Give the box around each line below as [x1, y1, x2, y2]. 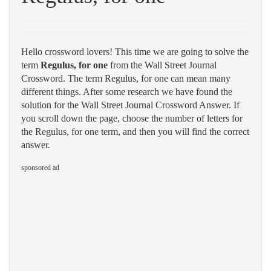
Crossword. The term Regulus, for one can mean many [21, 73, 230, 83]
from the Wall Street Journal [108, 60, 217, 70]
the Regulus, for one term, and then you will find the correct [21, 126, 249, 137]
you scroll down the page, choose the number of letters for [21, 113, 243, 123]
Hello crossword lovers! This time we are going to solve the [21, 47, 249, 57]
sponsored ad [21, 163, 59, 172]
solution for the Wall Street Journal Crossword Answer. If [21, 100, 240, 110]
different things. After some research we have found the [21, 87, 232, 97]
